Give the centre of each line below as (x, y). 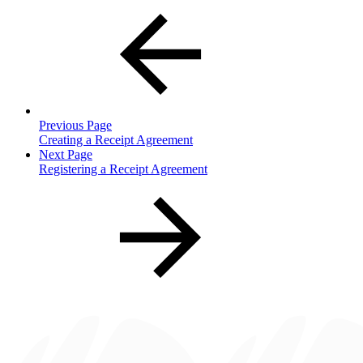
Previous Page (75, 125)
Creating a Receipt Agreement (116, 139)
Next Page (66, 154)
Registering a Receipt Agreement (123, 169)
